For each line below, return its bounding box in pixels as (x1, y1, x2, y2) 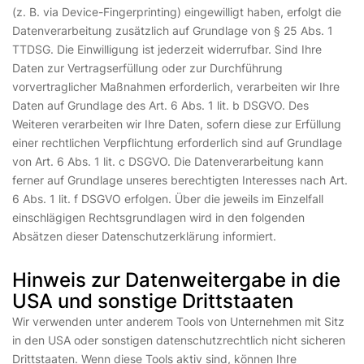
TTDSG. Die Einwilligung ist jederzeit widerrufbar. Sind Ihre (12, 42, 322, 56)
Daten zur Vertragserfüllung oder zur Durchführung (12, 61, 283, 75)
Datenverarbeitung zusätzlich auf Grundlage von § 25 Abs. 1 (12, 24, 333, 37)
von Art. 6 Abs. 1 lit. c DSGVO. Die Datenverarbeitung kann (12, 154, 323, 168)
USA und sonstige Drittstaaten (12, 289, 293, 313)
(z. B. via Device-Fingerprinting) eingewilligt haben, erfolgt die (12, 5, 341, 19)
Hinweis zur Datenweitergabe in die (12, 268, 340, 292)
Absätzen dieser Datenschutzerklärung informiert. (12, 229, 276, 243)
